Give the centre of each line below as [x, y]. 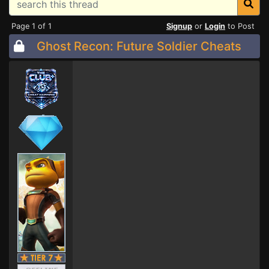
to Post [240, 26]
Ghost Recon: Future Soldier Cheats [139, 46]
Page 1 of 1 [32, 26]
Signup [179, 26]
